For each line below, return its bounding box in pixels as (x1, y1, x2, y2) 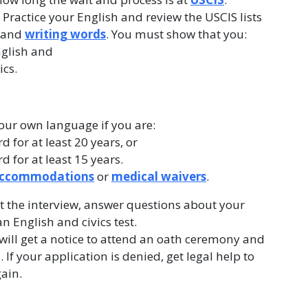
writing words (25, 26, 106, 42)
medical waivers (111, 168, 206, 184)
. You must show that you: (106, 26, 250, 42)
